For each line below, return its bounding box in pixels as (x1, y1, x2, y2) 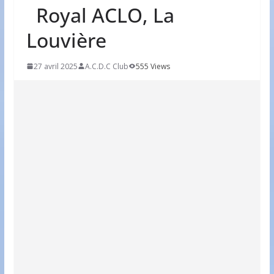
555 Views (135, 61, 170, 72)
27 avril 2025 (33, 61, 78, 72)
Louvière (26, 26, 106, 53)
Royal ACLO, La (26, 1, 174, 28)
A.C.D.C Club (84, 61, 128, 72)
